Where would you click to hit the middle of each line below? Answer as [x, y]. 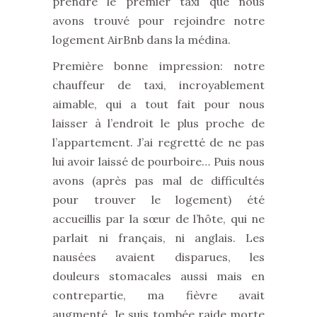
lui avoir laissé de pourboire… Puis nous [158, 161]
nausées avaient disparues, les [158, 257]
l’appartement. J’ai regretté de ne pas [158, 142]
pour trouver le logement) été [158, 200]
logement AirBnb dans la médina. [142, 40]
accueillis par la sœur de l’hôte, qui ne [158, 219]
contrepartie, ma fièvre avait [158, 295]
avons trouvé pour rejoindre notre [158, 21]
